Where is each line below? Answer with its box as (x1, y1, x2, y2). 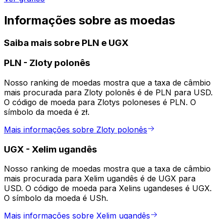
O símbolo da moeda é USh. (4, 193, 108, 203)
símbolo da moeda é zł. (4, 107, 89, 117)
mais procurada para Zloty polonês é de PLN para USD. (4, 88, 213, 98)
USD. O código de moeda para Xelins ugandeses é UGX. (4, 183, 212, 194)
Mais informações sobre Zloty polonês (4, 125, 147, 135)
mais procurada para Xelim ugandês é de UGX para (4, 174, 196, 184)
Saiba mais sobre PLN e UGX (4, 37, 129, 48)
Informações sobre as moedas (4, 13, 175, 27)
